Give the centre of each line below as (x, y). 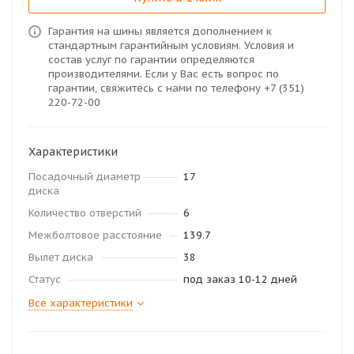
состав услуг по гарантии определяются (151, 60)
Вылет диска (61, 257)
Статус (45, 279)
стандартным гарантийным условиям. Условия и (171, 45)
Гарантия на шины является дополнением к (160, 31)
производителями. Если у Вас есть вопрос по (164, 74)
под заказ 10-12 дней (240, 279)
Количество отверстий (85, 213)
